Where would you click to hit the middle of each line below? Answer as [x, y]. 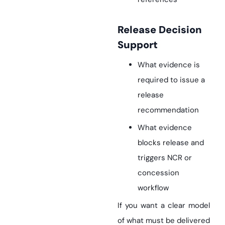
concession [158, 173]
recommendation [168, 110]
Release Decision [121, 30]
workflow [153, 188]
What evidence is [169, 65]
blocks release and [171, 143]
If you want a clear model [164, 205]
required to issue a [171, 80]
